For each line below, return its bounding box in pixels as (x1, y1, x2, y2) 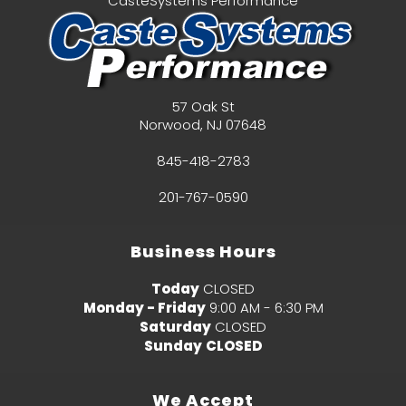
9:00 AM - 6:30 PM (208, 298, 324, 318)
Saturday (140, 317, 211, 337)
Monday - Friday (82, 298, 206, 318)
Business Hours (130, 240, 276, 264)
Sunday (144, 336, 202, 356)
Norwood (140, 115, 200, 135)
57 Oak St (171, 97, 235, 117)
